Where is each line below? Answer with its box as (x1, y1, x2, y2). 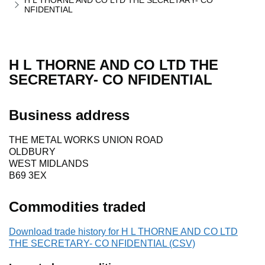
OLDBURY (9, 147, 56, 157)
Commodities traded (9, 199, 146, 215)
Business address (9, 107, 130, 124)
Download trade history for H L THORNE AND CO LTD (9, 227, 238, 237)
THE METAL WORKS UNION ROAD (9, 135, 163, 146)
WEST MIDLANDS (9, 159, 89, 169)
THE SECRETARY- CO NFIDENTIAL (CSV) (9, 238, 195, 249)
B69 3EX (9, 170, 47, 181)
